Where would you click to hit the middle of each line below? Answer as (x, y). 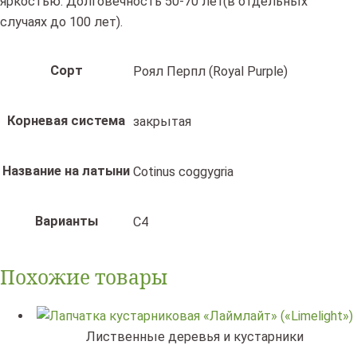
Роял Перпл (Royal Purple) (210, 71)
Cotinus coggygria (183, 171)
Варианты (66, 222)
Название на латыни (66, 171)
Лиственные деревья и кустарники (194, 337)
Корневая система (66, 121)
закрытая (162, 121)
